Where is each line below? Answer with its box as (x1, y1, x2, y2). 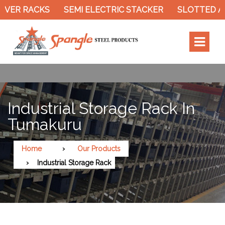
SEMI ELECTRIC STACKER (9, 5, 108, 15)
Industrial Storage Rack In (8, 98, 195, 118)
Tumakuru (8, 115, 82, 134)
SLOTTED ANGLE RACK (123, 5, 215, 15)
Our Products (77, 144, 121, 153)
